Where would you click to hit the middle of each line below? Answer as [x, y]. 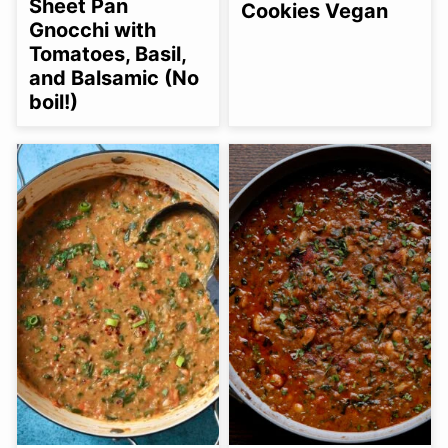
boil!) [53, 101]
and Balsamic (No [114, 77]
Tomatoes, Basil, [107, 53]
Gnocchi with [92, 29]
